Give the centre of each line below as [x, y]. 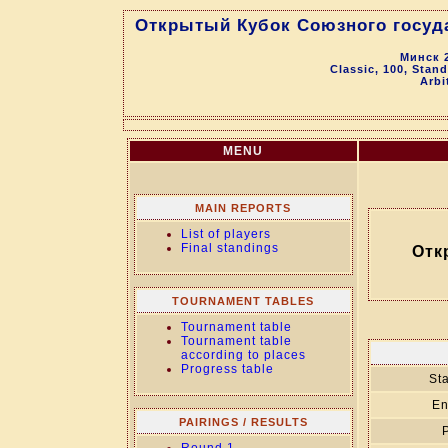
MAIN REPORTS [243, 208]
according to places [243, 355]
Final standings [229, 248]
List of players [225, 234]
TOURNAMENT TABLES [243, 301]
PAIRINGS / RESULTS [243, 422]
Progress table [227, 369]
